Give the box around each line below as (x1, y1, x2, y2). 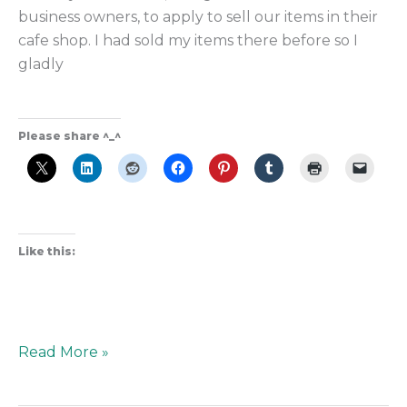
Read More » (18, 342, 109, 361)
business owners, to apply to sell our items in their (18, 8, 378, 26)
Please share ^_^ (18, 128, 121, 143)
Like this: (18, 243, 75, 258)
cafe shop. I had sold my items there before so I (18, 32, 358, 50)
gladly (18, 55, 64, 74)
